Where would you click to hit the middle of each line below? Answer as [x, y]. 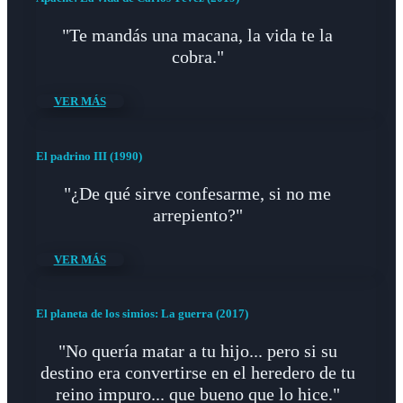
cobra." [197, 57]
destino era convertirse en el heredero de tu [197, 373]
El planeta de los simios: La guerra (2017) [142, 314]
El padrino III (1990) [89, 156]
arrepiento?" [197, 215]
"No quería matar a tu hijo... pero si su [197, 351]
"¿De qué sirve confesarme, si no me [198, 193]
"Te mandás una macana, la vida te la [198, 36]
